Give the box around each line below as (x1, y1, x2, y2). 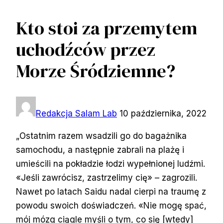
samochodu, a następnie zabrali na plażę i (16, 144, 184, 155)
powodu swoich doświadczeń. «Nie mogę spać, (16, 200, 207, 211)
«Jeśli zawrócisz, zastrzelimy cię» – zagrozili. (16, 172, 197, 183)
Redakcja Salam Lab (36, 108, 117, 118)
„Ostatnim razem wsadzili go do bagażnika (16, 130, 187, 141)
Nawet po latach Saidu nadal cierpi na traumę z (16, 186, 206, 197)
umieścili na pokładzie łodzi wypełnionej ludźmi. (16, 158, 205, 169)
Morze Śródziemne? (16, 58, 175, 83)
